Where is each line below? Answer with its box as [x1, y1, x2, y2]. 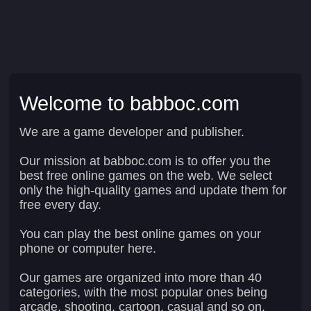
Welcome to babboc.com [19, 91, 239, 115]
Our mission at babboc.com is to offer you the [19, 153, 271, 168]
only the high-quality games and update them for [19, 183, 287, 197]
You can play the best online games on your [19, 226, 261, 241]
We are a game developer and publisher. [19, 124, 244, 139]
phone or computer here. [19, 241, 156, 255]
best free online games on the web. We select [19, 168, 272, 183]
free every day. [19, 197, 101, 212]
